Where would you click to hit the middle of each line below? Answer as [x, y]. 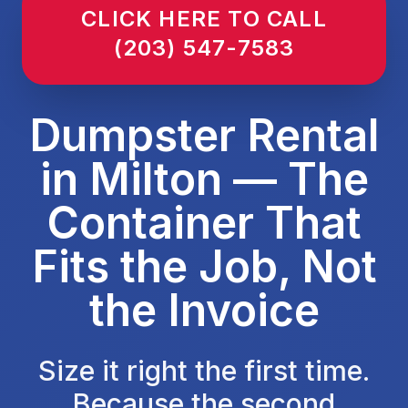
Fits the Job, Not [204, 266]
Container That [204, 223]
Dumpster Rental [204, 135]
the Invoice [204, 310]
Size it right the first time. [204, 371]
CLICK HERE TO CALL [204, 19]
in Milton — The [204, 179]
